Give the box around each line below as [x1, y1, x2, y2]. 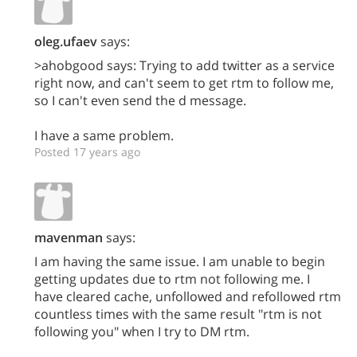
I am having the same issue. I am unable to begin [34, 252, 325, 270]
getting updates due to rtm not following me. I [34, 269, 310, 288]
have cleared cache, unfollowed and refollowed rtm [34, 287, 341, 305]
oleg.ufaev [34, 32, 97, 50]
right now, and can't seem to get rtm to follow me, [34, 73, 334, 92]
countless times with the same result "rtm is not [34, 304, 322, 323]
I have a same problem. [34, 126, 174, 144]
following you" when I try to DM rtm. [34, 322, 249, 340]
